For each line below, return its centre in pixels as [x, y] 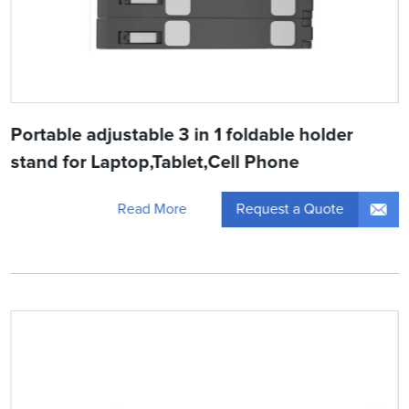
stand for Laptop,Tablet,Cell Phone [155, 162]
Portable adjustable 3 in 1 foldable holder [182, 135]
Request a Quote [290, 209]
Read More [152, 210]
